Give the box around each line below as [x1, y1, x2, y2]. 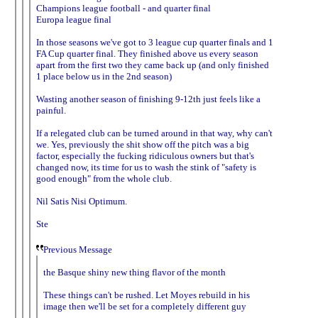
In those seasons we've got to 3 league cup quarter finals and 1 [36, 36, 273, 48]
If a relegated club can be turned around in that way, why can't [36, 127, 273, 138]
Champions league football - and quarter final [36, 2, 211, 13]
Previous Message [43, 243, 112, 255]
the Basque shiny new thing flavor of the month [43, 266, 226, 278]
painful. [36, 104, 66, 116]
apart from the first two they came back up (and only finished [36, 59, 269, 70]
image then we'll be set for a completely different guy [43, 300, 246, 312]
